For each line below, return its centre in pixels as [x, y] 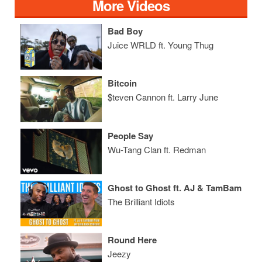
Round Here [132, 240]
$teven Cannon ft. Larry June [163, 97]
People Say [131, 135]
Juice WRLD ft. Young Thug [161, 44]
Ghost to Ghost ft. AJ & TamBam [175, 187]
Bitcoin [123, 83]
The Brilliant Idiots [142, 201]
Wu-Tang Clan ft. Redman [157, 149]
